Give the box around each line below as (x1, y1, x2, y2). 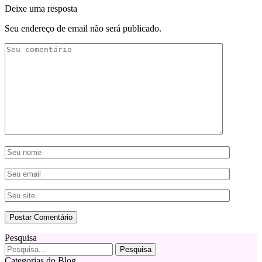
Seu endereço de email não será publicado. (5, 23, 161, 33)
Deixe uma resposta (5, 3, 77, 13)
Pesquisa (5, 232, 37, 243)
